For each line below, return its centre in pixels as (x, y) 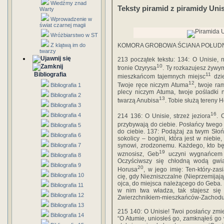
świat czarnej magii (62, 25)
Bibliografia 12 (67, 195)
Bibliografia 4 (66, 115)
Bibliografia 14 (67, 215)
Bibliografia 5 (66, 125)
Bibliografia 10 (67, 175)
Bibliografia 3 (66, 105)
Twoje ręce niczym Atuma (153, 85)
